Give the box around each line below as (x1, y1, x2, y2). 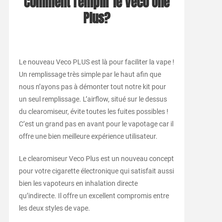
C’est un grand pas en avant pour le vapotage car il (18, 120, 173, 128)
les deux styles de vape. (18, 204, 90, 213)
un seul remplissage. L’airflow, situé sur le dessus (18, 95, 167, 104)
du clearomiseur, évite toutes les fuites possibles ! (18, 108, 168, 116)
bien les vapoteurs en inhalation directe (18, 179, 138, 188)
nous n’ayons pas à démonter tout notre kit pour (18, 83, 166, 91)
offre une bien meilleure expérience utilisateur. (18, 132, 158, 141)
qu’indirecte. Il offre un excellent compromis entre (18, 192, 169, 200)
